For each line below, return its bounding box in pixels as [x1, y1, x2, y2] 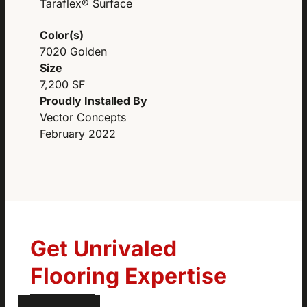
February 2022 [40, 126, 116, 140]
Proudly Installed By [40, 93, 148, 108]
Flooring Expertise [29, 262, 227, 290]
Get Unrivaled [29, 235, 177, 262]
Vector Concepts [40, 110, 127, 124]
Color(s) [40, 27, 84, 42]
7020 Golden [40, 44, 108, 58]
